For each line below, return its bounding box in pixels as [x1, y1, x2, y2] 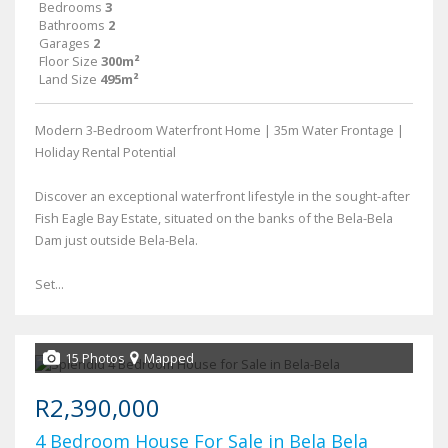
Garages [39, 34, 90, 53]
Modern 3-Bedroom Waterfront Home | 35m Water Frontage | [35, 121, 404, 140]
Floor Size [39, 52, 98, 71]
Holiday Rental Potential [35, 143, 176, 162]
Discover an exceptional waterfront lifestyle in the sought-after [35, 187, 410, 206]
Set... [35, 275, 64, 294]
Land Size [39, 70, 97, 89]
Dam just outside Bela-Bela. [35, 231, 198, 250]
